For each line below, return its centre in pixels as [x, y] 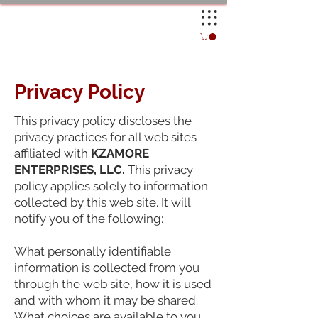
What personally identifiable [93, 252]
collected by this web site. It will [102, 203]
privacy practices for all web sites [105, 137]
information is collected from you [107, 268]
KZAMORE [120, 154]
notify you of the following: [89, 219]
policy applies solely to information [111, 186]
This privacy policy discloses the [103, 121]
